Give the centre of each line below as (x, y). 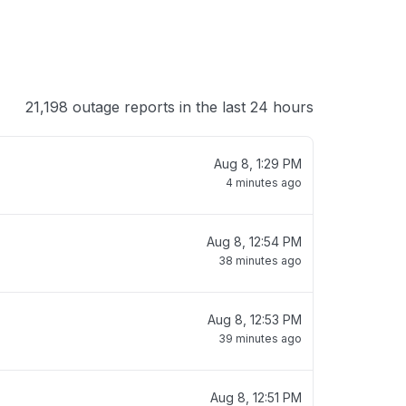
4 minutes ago (264, 183)
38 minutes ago (260, 261)
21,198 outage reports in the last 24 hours (169, 107)
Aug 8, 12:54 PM (254, 242)
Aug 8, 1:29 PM (258, 164)
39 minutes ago (260, 338)
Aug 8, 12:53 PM (255, 319)
